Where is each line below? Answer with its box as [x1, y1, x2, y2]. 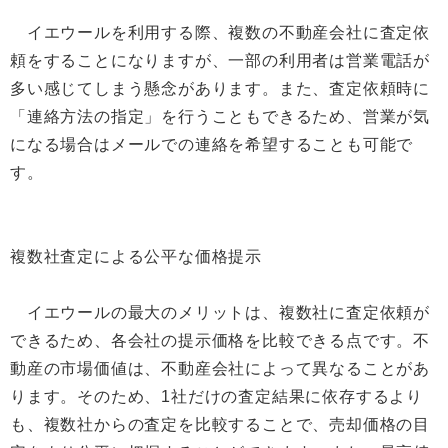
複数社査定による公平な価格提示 [10, 248, 262, 265]
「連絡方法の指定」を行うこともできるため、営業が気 [10, 108, 430, 125]
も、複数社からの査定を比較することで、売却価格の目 [10, 416, 430, 433]
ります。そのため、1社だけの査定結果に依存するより [10, 388, 423, 405]
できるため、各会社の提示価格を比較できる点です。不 [10, 332, 430, 349]
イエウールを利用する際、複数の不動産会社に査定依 [10, 24, 430, 41]
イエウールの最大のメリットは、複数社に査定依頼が [10, 304, 430, 321]
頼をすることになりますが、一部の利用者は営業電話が [10, 52, 430, 69]
